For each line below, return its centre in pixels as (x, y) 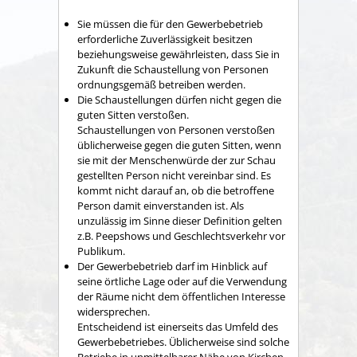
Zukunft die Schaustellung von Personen (173, 69)
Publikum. (101, 251)
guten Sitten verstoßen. (133, 114)
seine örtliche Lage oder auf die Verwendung (182, 281)
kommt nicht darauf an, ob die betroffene (176, 190)
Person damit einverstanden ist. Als (161, 205)
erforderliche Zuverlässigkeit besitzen (165, 39)
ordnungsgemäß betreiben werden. (161, 84)
